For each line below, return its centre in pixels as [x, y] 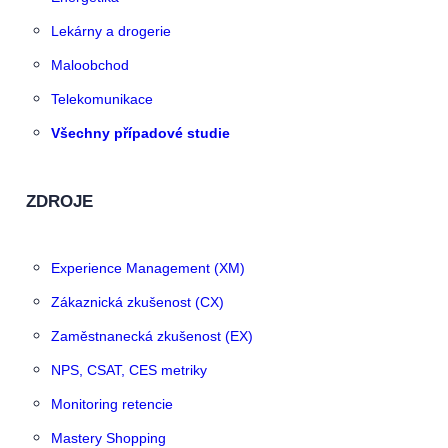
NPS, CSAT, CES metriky [129, 369]
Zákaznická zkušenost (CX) [137, 301]
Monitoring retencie [112, 403]
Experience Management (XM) [148, 267]
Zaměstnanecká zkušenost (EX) [152, 335]
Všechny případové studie [140, 133]
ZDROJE [59, 201]
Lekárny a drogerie [111, 31]
